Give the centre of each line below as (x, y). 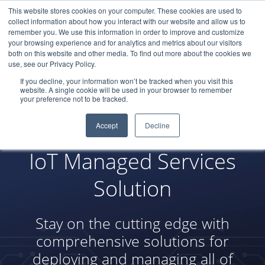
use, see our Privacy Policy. (52, 64)
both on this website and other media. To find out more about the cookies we (130, 53)
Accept (106, 125)
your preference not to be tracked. (74, 98)
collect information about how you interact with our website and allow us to (127, 21)
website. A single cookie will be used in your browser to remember (126, 90)
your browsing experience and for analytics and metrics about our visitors (125, 42)
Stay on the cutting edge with (132, 223)
